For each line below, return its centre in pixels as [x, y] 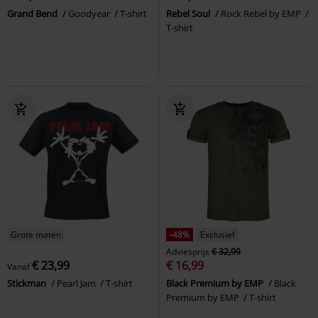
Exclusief [218, 234]
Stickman [28, 283]
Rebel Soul [189, 13]
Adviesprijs [188, 251]
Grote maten [36, 234]
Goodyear [90, 13]
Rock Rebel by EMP [262, 13]
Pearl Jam [77, 283]
